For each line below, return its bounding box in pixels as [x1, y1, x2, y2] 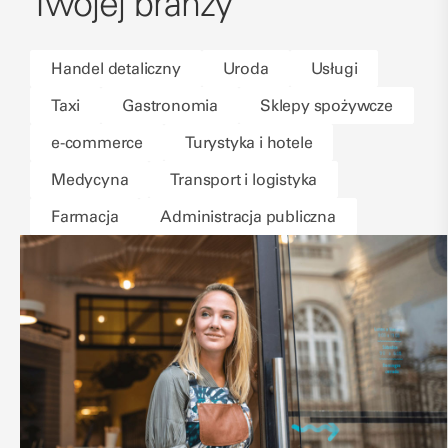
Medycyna [51, 169, 129, 190]
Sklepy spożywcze [260, 95, 393, 116]
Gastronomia [122, 95, 219, 116]
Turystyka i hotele [185, 132, 313, 153]
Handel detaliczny [51, 58, 181, 79]
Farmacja [51, 206, 119, 227]
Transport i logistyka [170, 169, 318, 190]
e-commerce [51, 132, 143, 153]
